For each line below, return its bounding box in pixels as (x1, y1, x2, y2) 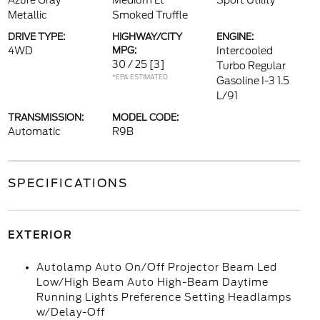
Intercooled (216, 45, 274, 56)
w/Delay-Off (36, 306, 105, 318)
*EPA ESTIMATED (111, 73, 168, 81)
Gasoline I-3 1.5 (216, 75, 290, 86)
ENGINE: (216, 31, 254, 42)
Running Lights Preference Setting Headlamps (36, 291, 291, 303)
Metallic (7, 9, 47, 21)
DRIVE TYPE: (7, 31, 65, 42)
